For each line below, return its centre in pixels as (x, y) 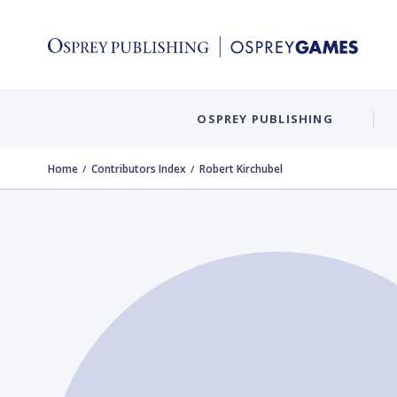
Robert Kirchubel (241, 169)
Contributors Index (139, 169)
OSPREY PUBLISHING (265, 118)
